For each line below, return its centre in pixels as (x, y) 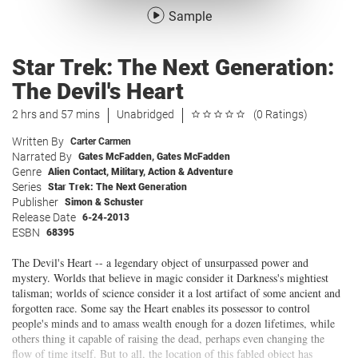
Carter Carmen (101, 141)
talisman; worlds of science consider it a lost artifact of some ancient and (176, 293)
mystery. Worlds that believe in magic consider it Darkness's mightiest (170, 278)
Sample (190, 16)
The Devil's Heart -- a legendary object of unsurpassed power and (160, 263)
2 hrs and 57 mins (56, 114)
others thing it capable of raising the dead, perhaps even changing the (168, 338)
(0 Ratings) (280, 114)
